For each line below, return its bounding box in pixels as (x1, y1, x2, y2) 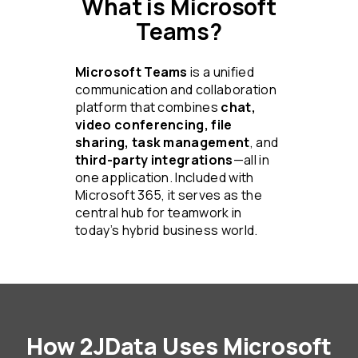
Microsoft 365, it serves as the (75, 185, 262, 204)
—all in (233, 150, 269, 169)
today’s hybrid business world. (75, 221, 258, 239)
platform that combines (75, 97, 221, 116)
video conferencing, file (75, 115, 233, 133)
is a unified (187, 62, 254, 81)
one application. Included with (75, 168, 254, 186)
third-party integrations (75, 150, 233, 169)
